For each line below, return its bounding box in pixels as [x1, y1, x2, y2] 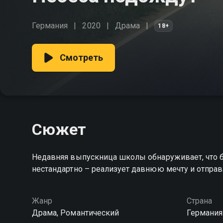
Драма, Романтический [32, 208, 119, 218]
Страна [186, 196, 212, 206]
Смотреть [60, 52, 104, 63]
